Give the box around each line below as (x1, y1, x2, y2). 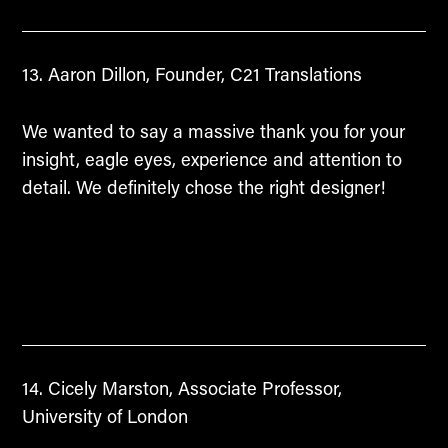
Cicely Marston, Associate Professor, (42, 375, 342, 400)
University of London (21, 403, 188, 428)
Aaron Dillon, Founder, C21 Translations (42, 62, 362, 87)
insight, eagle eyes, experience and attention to (21, 146, 402, 171)
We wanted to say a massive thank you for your (21, 118, 405, 143)
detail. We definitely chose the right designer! (21, 174, 386, 199)
